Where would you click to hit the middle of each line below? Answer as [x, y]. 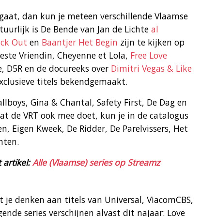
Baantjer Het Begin [80, 42]
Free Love [149, 55]
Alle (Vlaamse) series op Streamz [96, 163]
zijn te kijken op [151, 42]
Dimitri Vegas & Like [151, 69]
